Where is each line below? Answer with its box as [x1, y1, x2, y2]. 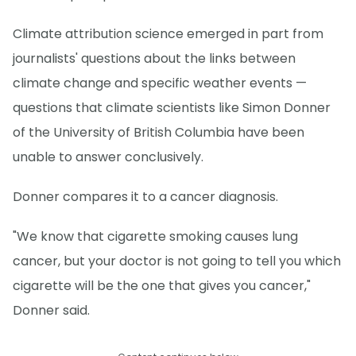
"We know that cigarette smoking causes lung [13, 227, 298, 246]
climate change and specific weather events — [13, 74, 307, 93]
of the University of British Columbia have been [13, 123, 304, 142]
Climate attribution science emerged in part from [13, 25, 323, 44]
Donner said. [13, 301, 90, 320]
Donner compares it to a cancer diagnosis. [13, 188, 278, 207]
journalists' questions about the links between [13, 49, 296, 68]
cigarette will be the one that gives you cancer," [13, 277, 311, 296]
